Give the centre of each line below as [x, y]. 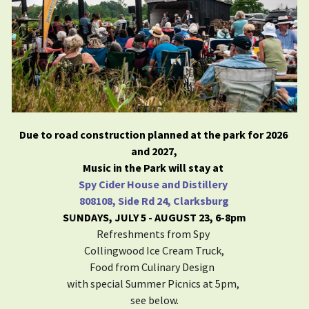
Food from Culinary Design [154, 267]
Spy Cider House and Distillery [154, 184]
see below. [154, 300]
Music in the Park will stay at [154, 167]
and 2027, [154, 151]
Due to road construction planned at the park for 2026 [153, 134]
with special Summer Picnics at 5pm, [154, 283]
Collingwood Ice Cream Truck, [154, 250]
